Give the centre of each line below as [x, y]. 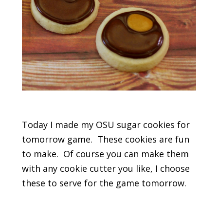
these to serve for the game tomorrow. [104, 183]
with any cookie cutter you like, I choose [106, 169]
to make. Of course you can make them [105, 154]
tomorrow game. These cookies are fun [105, 139]
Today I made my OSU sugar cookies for [106, 125]
